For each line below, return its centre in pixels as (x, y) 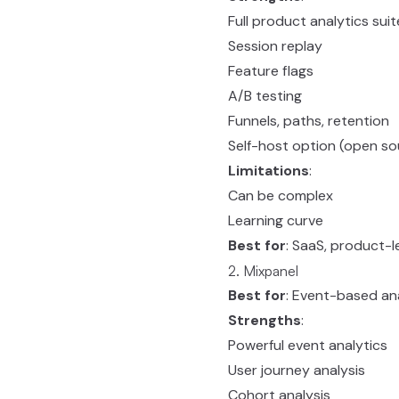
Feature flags (271, 71)
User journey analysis (297, 370)
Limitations (269, 171)
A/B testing (265, 96)
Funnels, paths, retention (309, 121)
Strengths (265, 320)
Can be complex (281, 195)
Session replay (275, 46)
